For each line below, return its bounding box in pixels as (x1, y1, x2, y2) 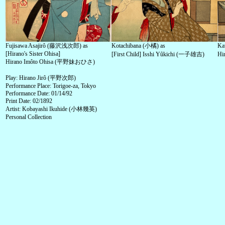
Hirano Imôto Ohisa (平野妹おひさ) (6, 58, 95, 65)
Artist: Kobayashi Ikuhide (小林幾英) (6, 105, 97, 113)
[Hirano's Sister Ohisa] (6, 50, 60, 57)
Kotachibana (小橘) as (111, 42, 165, 49)
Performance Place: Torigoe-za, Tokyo (6, 82, 96, 89)
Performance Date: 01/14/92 (6, 90, 72, 97)
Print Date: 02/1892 (6, 97, 52, 104)
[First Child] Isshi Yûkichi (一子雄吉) (111, 51, 204, 58)
